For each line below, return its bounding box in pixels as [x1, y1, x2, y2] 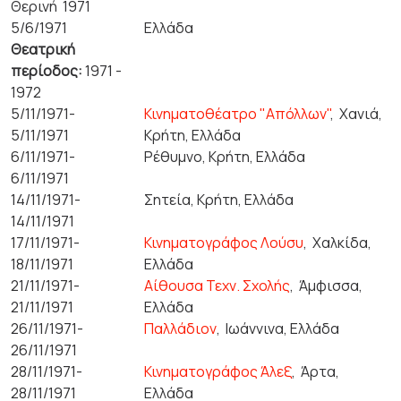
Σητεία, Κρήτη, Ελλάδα [144, 190, 294, 209]
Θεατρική [11, 39, 75, 59]
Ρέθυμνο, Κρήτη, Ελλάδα [144, 147, 306, 166]
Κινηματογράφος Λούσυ [144, 233, 304, 252]
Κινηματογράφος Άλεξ [144, 362, 293, 381]
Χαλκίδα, [312, 233, 372, 252]
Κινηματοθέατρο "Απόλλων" [144, 104, 331, 124]
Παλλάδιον [144, 319, 218, 338]
